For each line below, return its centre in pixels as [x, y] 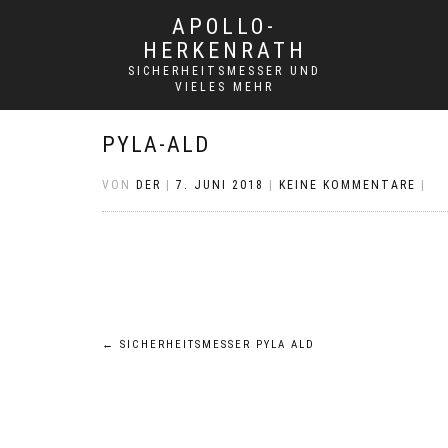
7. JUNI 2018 [220, 185]
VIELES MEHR [224, 87]
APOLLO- [224, 26]
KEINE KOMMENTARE [347, 185]
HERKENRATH [224, 50]
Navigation [176, 396]
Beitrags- [163, 354]
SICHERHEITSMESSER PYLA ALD [215, 344]
